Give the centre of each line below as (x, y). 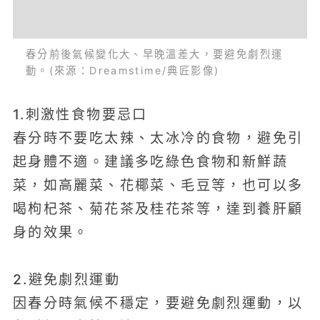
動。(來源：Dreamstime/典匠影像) (122, 71)
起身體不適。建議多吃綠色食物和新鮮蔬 (150, 161)
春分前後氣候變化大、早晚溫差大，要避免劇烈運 (154, 54)
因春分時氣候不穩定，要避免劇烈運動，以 (158, 304)
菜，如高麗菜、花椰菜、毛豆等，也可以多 (158, 185)
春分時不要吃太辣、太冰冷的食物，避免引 (158, 138)
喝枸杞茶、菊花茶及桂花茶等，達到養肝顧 (158, 209)
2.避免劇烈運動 (66, 280)
